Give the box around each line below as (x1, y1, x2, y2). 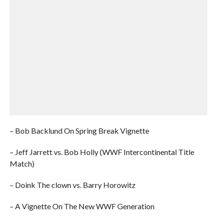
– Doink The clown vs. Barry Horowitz (9, 180, 136, 189)
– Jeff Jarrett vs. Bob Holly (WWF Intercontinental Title (9, 147, 194, 156)
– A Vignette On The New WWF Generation (9, 201, 155, 211)
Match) (9, 159, 34, 168)
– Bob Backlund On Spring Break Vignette (9, 126, 149, 135)
